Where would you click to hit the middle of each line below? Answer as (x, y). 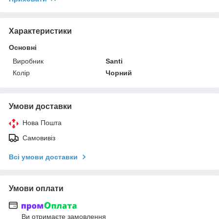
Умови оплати (36, 188)
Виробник (28, 61)
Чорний (119, 73)
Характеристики (40, 31)
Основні (23, 47)
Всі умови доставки (43, 157)
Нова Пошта (42, 122)
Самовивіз (39, 138)
